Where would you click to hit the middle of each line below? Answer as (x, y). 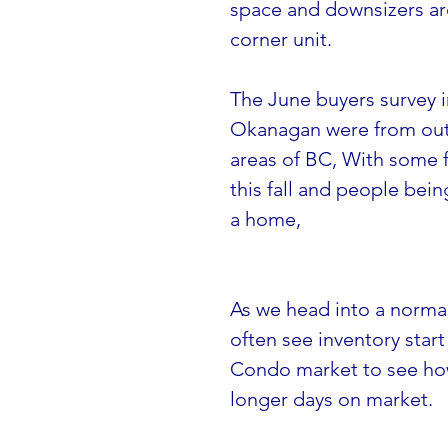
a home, (265, 218)
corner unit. (281, 38)
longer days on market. (331, 398)
